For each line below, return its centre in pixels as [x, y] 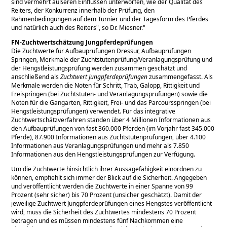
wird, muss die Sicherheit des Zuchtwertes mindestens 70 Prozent [104, 212]
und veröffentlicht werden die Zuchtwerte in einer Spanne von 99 [102, 186]
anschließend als [36, 77]
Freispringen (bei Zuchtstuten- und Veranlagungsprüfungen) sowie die [110, 94]
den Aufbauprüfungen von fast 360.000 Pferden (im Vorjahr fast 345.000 [113, 128]
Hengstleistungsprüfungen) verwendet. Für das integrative [93, 111]
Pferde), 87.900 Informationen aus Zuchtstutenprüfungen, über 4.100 [109, 137]
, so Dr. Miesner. [121, 27]
